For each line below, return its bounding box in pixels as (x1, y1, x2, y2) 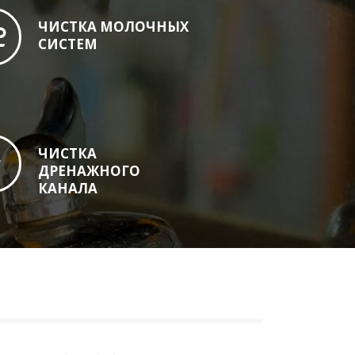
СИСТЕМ (37, 35, 97, 53)
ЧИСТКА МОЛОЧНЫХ (37, 17, 189, 36)
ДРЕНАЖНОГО (37, 162, 140, 180)
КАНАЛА (37, 179, 97, 197)
